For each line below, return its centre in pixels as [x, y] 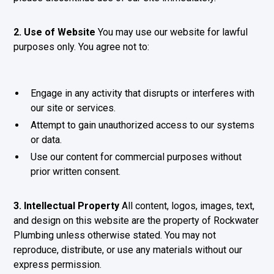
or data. [46, 140]
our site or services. [73, 108]
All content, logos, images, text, [187, 206]
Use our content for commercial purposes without [136, 157]
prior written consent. [76, 172]
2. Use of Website [55, 32]
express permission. [58, 265]
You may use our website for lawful [172, 32]
